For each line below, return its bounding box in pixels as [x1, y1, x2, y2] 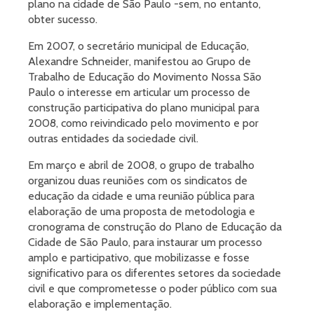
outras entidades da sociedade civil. [28, 132, 198, 145]
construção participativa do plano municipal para [28, 101, 259, 114]
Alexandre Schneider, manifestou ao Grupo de [28, 55, 251, 68]
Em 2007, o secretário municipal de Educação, [28, 39, 249, 53]
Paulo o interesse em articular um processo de [28, 86, 250, 99]
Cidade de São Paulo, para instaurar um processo [28, 235, 262, 249]
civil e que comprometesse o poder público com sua [28, 282, 277, 295]
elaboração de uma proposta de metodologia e [28, 205, 255, 218]
